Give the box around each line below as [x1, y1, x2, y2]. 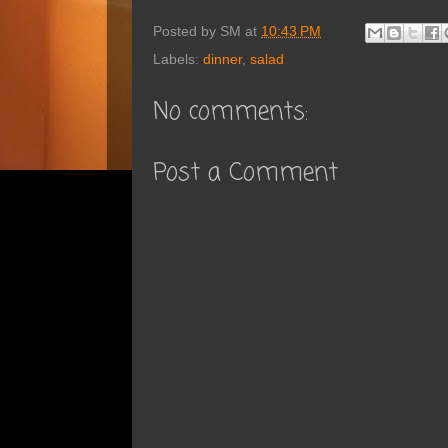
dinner [203, 52, 242, 68]
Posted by [153, 24, 220, 40]
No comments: [153, 94, 308, 132]
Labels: [153, 52, 203, 68]
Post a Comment [153, 155, 338, 193]
